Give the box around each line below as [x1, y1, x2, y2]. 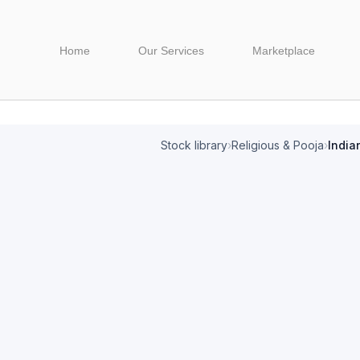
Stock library [161, 138, 227, 152]
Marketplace [252, 45, 316, 58]
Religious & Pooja [231, 138, 324, 152]
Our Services [138, 45, 205, 58]
